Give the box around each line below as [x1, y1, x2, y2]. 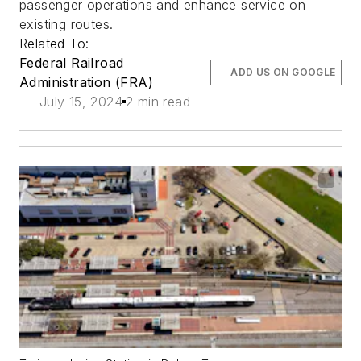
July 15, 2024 [39, 93, 122, 110]
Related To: [19, 35, 93, 52]
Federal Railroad [19, 55, 124, 72]
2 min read [126, 93, 190, 110]
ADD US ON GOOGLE [230, 66, 336, 79]
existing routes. [19, 16, 118, 33]
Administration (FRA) [19, 74, 153, 91]
